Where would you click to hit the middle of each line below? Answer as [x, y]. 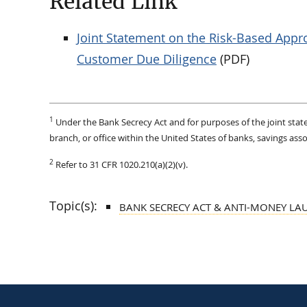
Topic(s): [73, 205]
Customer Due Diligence [147, 59]
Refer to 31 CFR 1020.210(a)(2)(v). [121, 164]
